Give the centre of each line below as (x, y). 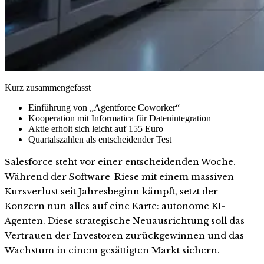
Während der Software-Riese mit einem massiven (119, 176)
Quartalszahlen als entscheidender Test (100, 139)
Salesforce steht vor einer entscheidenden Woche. (120, 161)
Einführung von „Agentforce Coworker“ (104, 107)
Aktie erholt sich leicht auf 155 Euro (96, 128)
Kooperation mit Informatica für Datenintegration (120, 118)
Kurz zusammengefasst (48, 87)
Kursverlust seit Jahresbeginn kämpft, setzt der (111, 191)
